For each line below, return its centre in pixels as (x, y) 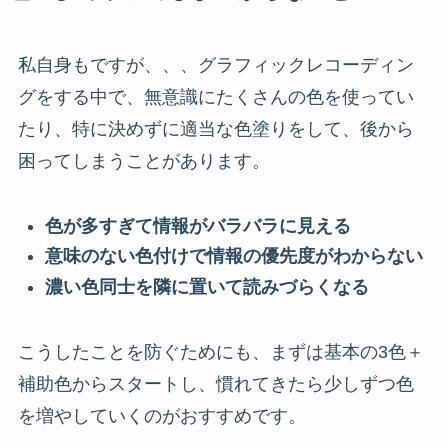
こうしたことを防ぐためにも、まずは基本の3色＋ (220, 351)
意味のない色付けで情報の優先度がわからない (233, 256)
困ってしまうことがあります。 (143, 160)
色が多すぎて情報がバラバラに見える (197, 225)
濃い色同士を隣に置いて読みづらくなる (206, 286)
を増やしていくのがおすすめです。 (161, 415)
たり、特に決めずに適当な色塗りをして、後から (215, 128)
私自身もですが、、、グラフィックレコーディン (215, 64)
